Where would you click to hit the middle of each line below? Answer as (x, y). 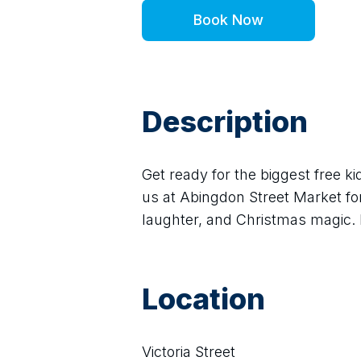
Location (203, 299)
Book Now (228, 20)
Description (225, 122)
